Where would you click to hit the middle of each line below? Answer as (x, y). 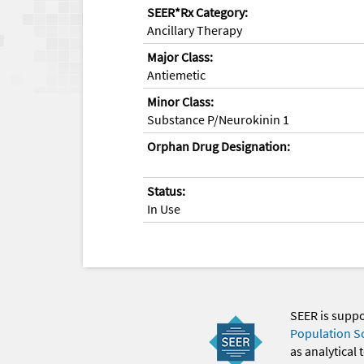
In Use (164, 208)
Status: (166, 191)
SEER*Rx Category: (197, 12)
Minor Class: (180, 101)
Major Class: (180, 56)
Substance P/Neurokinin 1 (218, 119)
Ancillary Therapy (195, 30)
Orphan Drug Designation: (219, 146)
